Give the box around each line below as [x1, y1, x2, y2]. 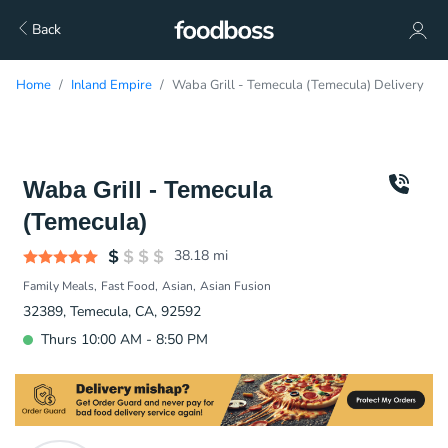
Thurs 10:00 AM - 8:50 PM [41, 330, 208, 349]
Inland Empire [71, 76, 152, 94]
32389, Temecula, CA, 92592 [23, 302, 201, 321]
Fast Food [101, 278, 155, 294]
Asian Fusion [200, 278, 271, 294]
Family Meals [23, 278, 94, 294]
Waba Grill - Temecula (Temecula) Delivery [172, 76, 424, 94]
